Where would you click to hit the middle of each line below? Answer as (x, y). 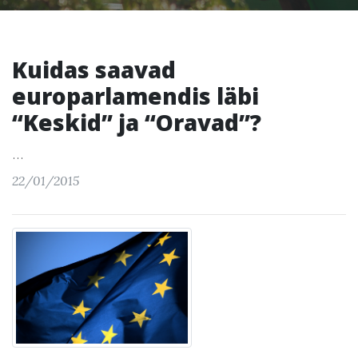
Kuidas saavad (94, 70)
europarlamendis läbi (135, 96)
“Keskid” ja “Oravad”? (137, 122)
